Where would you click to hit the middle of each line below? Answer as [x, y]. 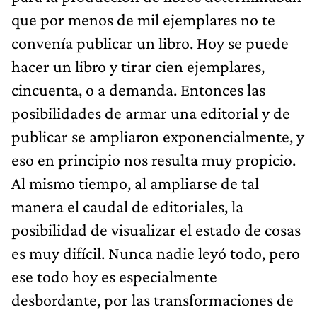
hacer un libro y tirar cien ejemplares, [138, 66]
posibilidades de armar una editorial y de [151, 113]
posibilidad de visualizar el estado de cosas [156, 229]
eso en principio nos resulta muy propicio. [154, 159]
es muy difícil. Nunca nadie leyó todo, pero [156, 253]
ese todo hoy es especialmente [114, 276]
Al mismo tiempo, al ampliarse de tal [135, 183]
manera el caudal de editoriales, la [127, 206]
